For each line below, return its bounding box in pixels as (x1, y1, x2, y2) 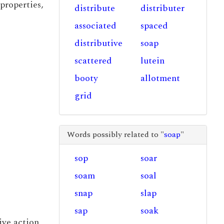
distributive (74, 36, 122, 50)
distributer (140, 1, 185, 15)
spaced (140, 19, 168, 32)
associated (74, 19, 116, 32)
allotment (140, 71, 180, 85)
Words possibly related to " (66, 128, 164, 140)
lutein (140, 54, 165, 67)
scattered (74, 54, 112, 67)
